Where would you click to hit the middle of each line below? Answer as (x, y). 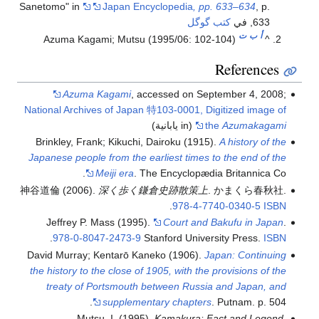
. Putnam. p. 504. (249, 302)
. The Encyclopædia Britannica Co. (210, 173)
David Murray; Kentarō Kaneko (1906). (115, 255)
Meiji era (114, 173)
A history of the (252, 142)
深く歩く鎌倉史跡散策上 (153, 190)
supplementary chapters (157, 302)
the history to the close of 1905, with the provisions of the (158, 270)
